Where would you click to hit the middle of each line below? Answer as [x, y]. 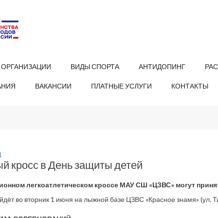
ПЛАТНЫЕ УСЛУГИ [121, 86]
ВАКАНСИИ [53, 86]
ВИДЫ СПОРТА [95, 66]
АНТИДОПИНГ [162, 66]
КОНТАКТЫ [190, 86]
